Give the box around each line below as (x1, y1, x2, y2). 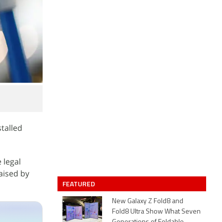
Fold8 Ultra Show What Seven (112, 208, 201, 216)
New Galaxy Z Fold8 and (112, 198, 183, 205)
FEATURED (62, 178, 97, 189)
